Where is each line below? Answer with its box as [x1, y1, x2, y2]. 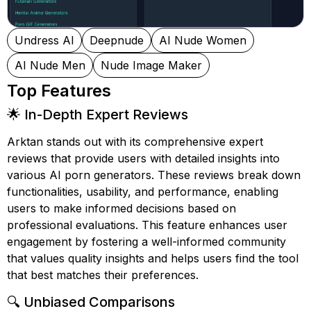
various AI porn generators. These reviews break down [7, 168, 301, 182]
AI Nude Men [15, 58, 85, 72]
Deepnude [90, 33, 144, 47]
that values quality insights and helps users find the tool [7, 251, 299, 265]
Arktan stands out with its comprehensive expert [7, 135, 263, 149]
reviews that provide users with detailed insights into [7, 151, 280, 165]
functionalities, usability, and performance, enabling [7, 185, 278, 199]
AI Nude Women [159, 33, 246, 47]
